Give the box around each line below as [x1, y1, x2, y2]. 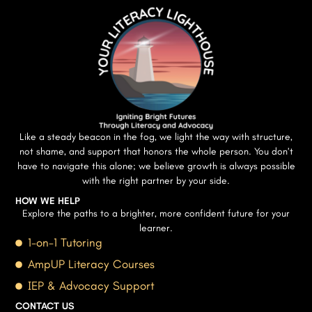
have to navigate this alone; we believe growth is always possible [17, 160, 295, 173]
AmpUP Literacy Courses [27, 257, 155, 272]
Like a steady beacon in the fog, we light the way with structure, [19, 131, 292, 143]
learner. [139, 222, 173, 235]
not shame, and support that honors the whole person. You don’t [19, 146, 293, 158]
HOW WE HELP [15, 195, 81, 208]
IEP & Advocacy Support [27, 279, 155, 293]
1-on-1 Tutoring [27, 235, 102, 250]
